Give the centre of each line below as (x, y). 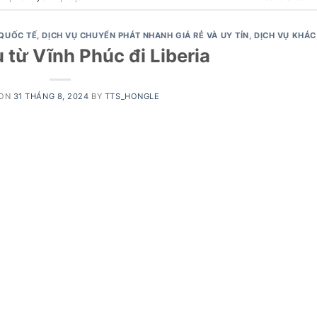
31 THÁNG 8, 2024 (51, 96)
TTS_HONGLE (132, 96)
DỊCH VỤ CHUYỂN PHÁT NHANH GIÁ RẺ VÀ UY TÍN (145, 36)
